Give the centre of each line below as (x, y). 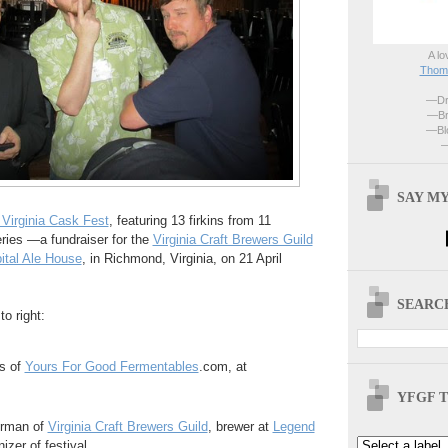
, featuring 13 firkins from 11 (189, 221)
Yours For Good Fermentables (111, 367)
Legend (293, 427)
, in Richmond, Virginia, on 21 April (181, 259)
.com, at (222, 367)
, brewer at (240, 427)
